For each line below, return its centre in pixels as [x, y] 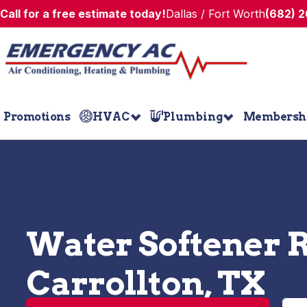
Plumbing [193, 116]
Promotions [37, 116]
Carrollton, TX [146, 283]
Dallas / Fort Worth [216, 14]
